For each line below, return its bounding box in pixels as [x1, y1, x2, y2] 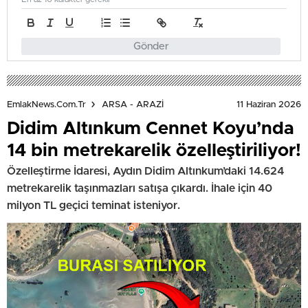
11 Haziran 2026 [236, 100, 301, 109]
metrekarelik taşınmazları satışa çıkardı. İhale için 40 [7, 182, 272, 194]
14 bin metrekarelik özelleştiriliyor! [7, 141, 301, 159]
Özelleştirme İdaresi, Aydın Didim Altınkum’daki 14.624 [7, 165, 284, 177]
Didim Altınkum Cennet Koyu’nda [7, 119, 294, 137]
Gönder [133, 41, 169, 52]
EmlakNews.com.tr [7, 100, 86, 109]
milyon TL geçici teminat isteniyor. [7, 199, 180, 211]
